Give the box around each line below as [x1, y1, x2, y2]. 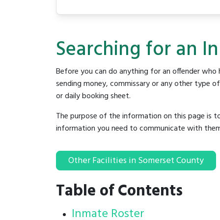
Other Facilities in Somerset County [68, 154, 204, 168]
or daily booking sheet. [56, 90, 133, 103]
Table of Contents [56, 179, 183, 204]
